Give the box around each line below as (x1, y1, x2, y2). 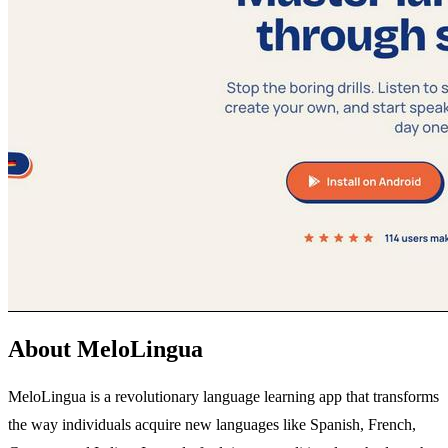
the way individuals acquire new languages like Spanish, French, (8, 415, 416, 433)
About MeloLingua (8, 335, 203, 362)
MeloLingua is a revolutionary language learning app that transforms (8, 387, 439, 405)
